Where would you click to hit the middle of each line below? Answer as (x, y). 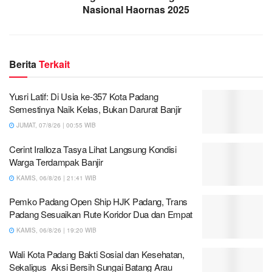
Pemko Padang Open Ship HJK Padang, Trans (98, 202)
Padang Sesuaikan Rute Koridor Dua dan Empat (101, 214)
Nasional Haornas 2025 (136, 10)
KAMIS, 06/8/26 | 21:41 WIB (56, 178)
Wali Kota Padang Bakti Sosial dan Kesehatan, (97, 254)
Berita (24, 64)
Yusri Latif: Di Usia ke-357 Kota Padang (84, 97)
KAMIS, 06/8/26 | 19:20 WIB (56, 230)
